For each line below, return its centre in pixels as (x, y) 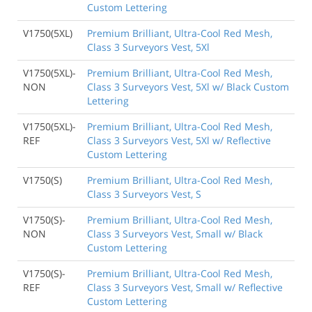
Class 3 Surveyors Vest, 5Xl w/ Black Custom (188, 87)
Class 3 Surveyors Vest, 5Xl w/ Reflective (179, 141)
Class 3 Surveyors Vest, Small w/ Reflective (185, 288)
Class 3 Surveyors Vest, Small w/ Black (175, 234)
